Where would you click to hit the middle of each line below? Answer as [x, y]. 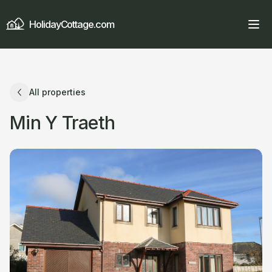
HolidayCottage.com [72, 24]
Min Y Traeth [62, 123]
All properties [57, 92]
